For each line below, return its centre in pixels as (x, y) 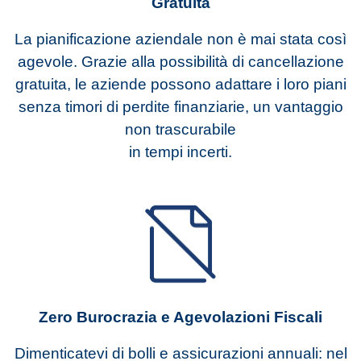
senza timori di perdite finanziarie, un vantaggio (180, 107)
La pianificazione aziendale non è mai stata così (180, 39)
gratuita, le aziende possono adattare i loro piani (180, 85)
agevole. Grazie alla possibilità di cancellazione (180, 62)
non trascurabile (180, 130)
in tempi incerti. (180, 152)
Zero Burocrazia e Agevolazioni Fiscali (180, 317)
